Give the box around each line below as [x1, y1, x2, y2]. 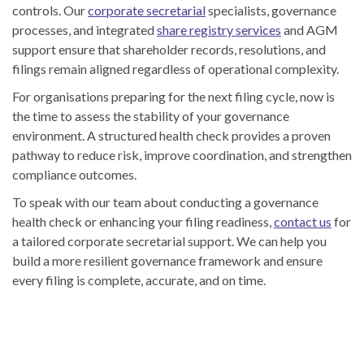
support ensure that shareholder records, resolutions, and [12, 41, 326, 58]
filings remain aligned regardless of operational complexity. [12, 61, 339, 77]
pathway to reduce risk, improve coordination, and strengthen [12, 147, 352, 163]
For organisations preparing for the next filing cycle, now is [12, 89, 335, 105]
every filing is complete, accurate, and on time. [12, 272, 266, 288]
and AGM [281, 22, 338, 38]
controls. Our [12, 2, 88, 19]
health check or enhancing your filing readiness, [12, 214, 274, 230]
